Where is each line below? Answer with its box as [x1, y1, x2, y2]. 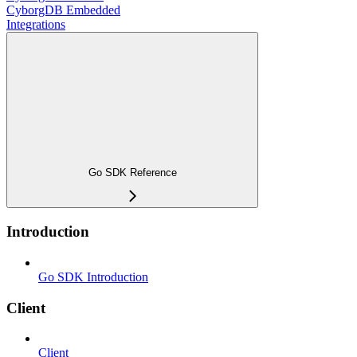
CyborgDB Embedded [6, 2, 120, 17]
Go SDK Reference [88, 167, 177, 179]
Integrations [6, 17, 65, 31]
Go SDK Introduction [38, 269, 148, 284]
